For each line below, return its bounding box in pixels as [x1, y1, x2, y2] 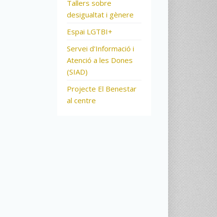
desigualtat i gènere [66, 10, 134, 19]
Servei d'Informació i [66, 44, 134, 53]
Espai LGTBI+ [66, 27, 112, 36]
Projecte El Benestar [66, 84, 137, 93]
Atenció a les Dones [66, 55, 133, 65]
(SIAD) [66, 67, 88, 77]
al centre [66, 95, 96, 105]
